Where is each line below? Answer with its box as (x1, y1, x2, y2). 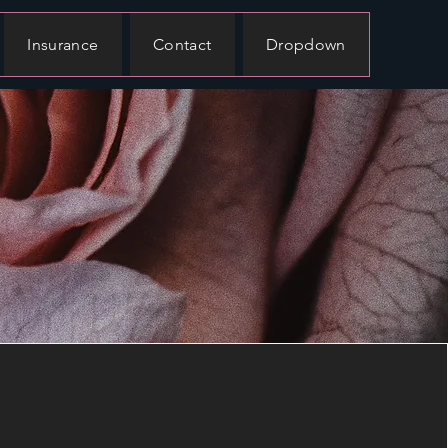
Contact (153, 35, 212, 54)
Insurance (27, 35, 99, 54)
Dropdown (266, 35, 346, 54)
